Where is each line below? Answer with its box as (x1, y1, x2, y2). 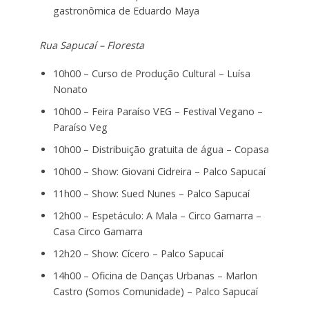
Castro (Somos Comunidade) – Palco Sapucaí (52, 284, 258, 298)
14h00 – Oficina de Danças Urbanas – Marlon (52, 268, 257, 282)
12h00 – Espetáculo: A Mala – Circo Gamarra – (52, 208, 261, 222)
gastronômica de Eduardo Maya (52, 4, 199, 18)
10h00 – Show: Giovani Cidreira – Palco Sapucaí (52, 164, 266, 178)
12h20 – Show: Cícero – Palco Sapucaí (52, 246, 223, 260)
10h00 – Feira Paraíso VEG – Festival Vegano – (52, 104, 263, 118)
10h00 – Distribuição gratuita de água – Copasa (52, 142, 269, 156)
